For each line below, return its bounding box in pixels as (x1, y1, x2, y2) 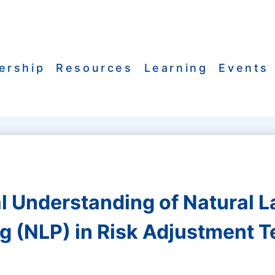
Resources (56, 61, 133, 75)
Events (219, 61, 269, 75)
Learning (144, 61, 208, 75)
